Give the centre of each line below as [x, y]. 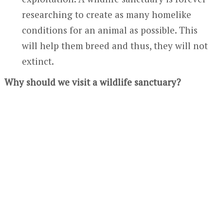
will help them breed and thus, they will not [115, 45]
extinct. [38, 61]
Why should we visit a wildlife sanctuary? [92, 82]
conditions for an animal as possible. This [110, 30]
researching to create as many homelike [107, 14]
